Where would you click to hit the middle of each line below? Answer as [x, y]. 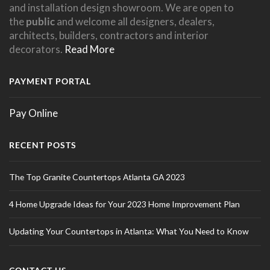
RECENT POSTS [43, 145]
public [40, 21]
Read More [89, 49]
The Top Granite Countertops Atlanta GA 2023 [97, 177]
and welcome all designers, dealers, [135, 21]
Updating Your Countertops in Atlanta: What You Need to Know [129, 231]
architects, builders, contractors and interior [109, 35]
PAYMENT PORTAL [50, 81]
